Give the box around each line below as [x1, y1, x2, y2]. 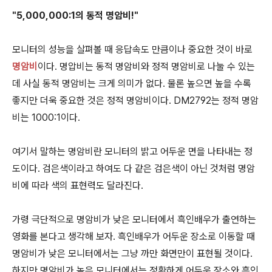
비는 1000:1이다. [12, 112, 80, 124]
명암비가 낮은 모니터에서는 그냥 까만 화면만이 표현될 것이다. [12, 248, 253, 260]
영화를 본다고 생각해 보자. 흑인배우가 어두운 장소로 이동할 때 [12, 231, 255, 243]
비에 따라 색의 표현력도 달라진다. [12, 180, 143, 192]
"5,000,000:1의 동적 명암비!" [12, 10, 138, 22]
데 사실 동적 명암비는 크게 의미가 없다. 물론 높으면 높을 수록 [12, 78, 251, 90]
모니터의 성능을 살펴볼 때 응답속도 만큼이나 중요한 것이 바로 [12, 44, 253, 56]
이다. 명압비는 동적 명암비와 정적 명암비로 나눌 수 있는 [38, 61, 255, 73]
